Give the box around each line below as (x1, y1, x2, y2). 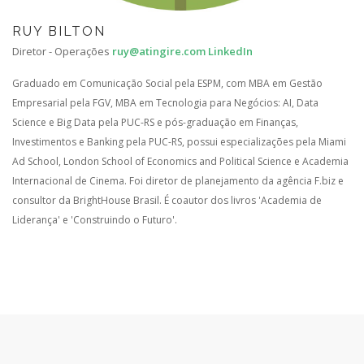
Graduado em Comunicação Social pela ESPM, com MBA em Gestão (12, 76, 323, 90)
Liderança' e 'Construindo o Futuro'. (12, 213, 177, 227)
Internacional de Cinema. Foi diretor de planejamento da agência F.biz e (12, 174, 344, 188)
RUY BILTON (12, 24, 106, 39)
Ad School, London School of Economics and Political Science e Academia (12, 154, 349, 168)
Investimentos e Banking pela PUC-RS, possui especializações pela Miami (12, 135, 346, 149)
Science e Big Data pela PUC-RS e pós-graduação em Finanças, (12, 115, 298, 129)
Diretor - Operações (12, 44, 112, 58)
